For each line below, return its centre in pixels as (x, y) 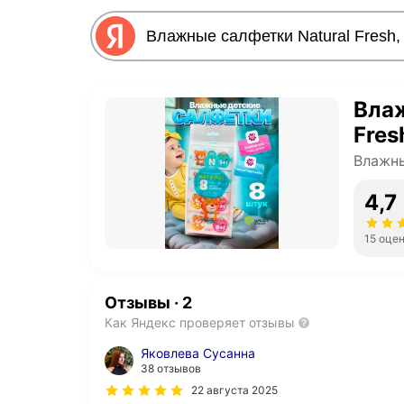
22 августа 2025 (234, 390)
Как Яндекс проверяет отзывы (200, 323)
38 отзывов (171, 369)
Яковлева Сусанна (198, 353)
